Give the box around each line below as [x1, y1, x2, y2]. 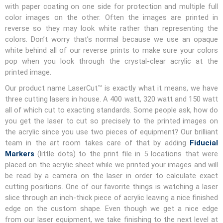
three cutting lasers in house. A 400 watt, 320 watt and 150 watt [5, 94, 218, 104]
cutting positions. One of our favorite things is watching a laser [5, 182, 218, 191]
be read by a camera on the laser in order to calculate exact [5, 171, 218, 180]
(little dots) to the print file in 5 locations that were [34, 149, 218, 158]
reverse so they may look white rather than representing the [5, 23, 218, 33]
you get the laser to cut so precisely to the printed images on [5, 116, 218, 125]
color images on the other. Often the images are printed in [5, 12, 218, 22]
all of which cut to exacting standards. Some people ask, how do [5, 105, 218, 114]
